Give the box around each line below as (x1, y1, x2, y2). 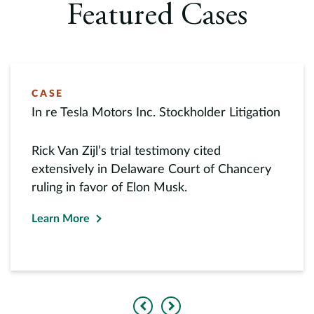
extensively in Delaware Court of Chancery (32, 163, 271, 176)
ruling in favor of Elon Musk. (32, 182, 187, 194)
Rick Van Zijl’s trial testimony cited (32, 145, 221, 158)
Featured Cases (67, 1, 247, 32)
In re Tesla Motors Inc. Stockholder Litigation (32, 107, 281, 119)
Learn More (32, 213, 90, 224)
